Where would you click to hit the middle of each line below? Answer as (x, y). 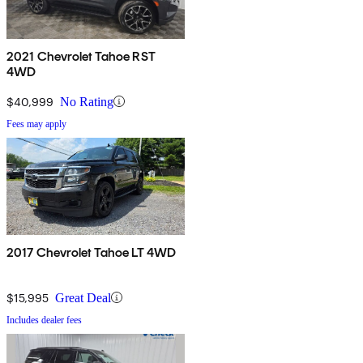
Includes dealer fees (44, 320)
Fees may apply (36, 124)
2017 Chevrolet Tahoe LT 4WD (92, 252)
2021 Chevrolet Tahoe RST (81, 56)
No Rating (87, 101)
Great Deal (83, 297)
